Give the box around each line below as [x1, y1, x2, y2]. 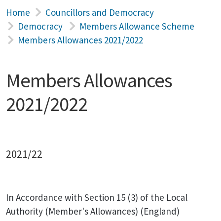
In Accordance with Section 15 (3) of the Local [6, 191, 187, 203]
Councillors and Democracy [45, 6, 154, 18]
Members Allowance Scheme [79, 20, 194, 32]
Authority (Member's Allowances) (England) [6, 205, 180, 217]
